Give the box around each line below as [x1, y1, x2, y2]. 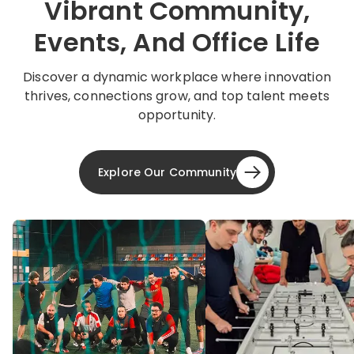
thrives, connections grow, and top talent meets [24, 87, 330, 105]
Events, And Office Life [34, 24, 320, 60]
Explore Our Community [97, 164, 237, 180]
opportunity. [137, 106, 217, 124]
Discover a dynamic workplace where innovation [23, 68, 331, 86]
